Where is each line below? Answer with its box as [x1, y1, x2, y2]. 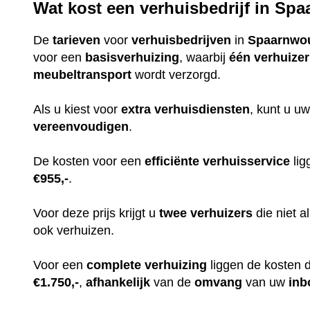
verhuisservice [203, 154, 291, 169]
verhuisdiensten [154, 102, 250, 117]
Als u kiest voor [33, 102, 122, 117]
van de [150, 275, 195, 290]
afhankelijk [86, 275, 151, 290]
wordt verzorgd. [131, 68, 225, 82]
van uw [242, 275, 289, 290]
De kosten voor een [33, 154, 145, 169]
